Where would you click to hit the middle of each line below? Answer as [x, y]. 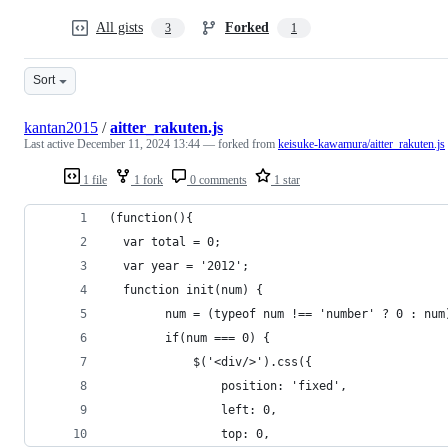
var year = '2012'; [179, 265]
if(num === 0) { [217, 337]
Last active [50, 143]
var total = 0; [165, 241]
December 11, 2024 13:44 [138, 143]
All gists [119, 27]
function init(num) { [186, 289]
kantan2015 [61, 127]
